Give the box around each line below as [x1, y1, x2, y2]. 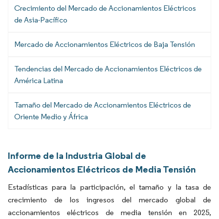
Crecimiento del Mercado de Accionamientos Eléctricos [14, 3, 196, 13]
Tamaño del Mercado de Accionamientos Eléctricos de [14, 100, 191, 109]
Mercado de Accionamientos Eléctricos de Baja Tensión [14, 39, 195, 49]
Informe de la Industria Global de [8, 149, 146, 161]
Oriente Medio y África [14, 111, 88, 121]
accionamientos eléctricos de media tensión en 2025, [8, 207, 211, 217]
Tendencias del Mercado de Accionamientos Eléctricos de [14, 64, 202, 73]
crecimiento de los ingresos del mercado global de [8, 195, 211, 204]
